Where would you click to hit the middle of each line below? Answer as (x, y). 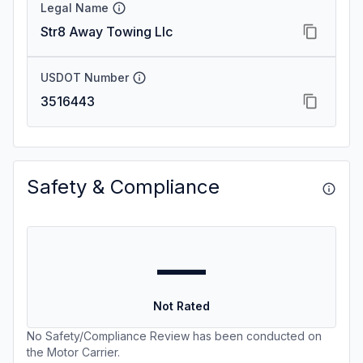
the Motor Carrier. (73, 352)
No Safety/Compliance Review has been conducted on (174, 336)
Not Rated (181, 306)
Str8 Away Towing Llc (107, 32)
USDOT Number (85, 77)
